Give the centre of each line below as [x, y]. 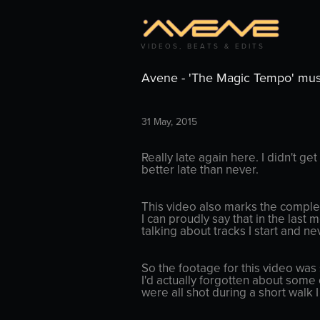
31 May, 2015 [169, 122]
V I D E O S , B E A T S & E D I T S [201, 46]
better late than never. [200, 170]
